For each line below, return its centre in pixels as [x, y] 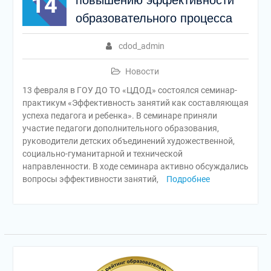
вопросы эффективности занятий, [91, 179]
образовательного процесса [154, 18]
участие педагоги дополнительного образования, [120, 128]
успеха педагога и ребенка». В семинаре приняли [119, 116]
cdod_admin [142, 46]
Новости [142, 71]
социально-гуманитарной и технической [102, 154]
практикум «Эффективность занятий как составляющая [135, 103]
